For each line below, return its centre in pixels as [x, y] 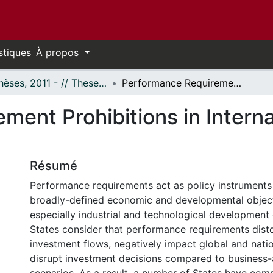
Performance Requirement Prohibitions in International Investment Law [237, 83]
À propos [59, 52]
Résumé [54, 166]
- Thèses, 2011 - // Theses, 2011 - [103, 83]
